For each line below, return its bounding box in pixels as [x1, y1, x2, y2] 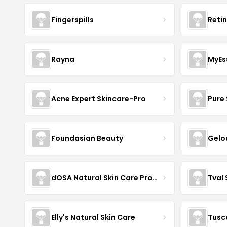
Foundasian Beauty [51, 133, 123, 143]
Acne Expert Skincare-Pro [51, 93, 146, 104]
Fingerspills [51, 14, 94, 25]
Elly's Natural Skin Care [51, 212, 135, 222]
